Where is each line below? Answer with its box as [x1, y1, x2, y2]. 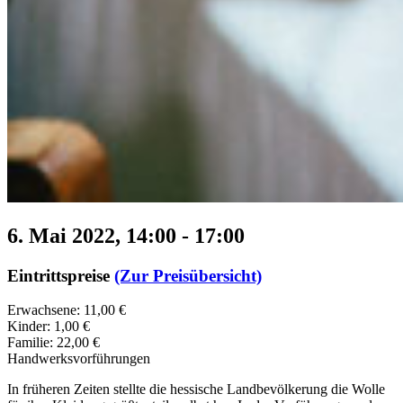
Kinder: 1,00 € [7, 318, 90, 335]
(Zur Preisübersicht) [114, 265, 262, 285]
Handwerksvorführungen [7, 351, 150, 367]
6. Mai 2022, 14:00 [7, 223, 176, 247]
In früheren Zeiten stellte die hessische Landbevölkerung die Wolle [7, 381, 385, 398]
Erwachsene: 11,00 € [7, 302, 126, 318]
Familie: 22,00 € [7, 335, 100, 351]
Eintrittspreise [7, 265, 114, 285]
